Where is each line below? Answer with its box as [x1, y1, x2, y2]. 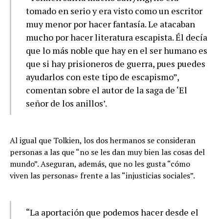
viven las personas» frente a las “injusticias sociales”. [10, 170, 195, 181]
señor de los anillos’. [26, 97, 107, 109]
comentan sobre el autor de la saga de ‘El [26, 84, 187, 96]
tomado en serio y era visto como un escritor [26, 4, 202, 17]
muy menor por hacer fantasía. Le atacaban [26, 18, 195, 30]
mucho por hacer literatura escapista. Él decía [26, 31, 207, 43]
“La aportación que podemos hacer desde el [26, 206, 198, 218]
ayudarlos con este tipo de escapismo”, [26, 70, 179, 83]
